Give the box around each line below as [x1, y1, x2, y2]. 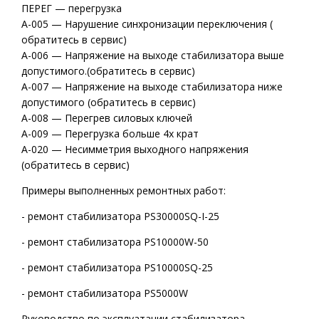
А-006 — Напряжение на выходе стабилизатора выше [21, 48, 284, 62]
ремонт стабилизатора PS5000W [28, 286, 188, 300]
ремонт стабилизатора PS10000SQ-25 [28, 261, 213, 274]
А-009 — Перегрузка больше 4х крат [21, 127, 199, 140]
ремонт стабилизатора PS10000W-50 [28, 235, 209, 249]
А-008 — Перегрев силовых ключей [21, 111, 192, 125]
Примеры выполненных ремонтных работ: [21, 184, 226, 197]
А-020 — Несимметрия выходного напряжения [21, 142, 249, 156]
